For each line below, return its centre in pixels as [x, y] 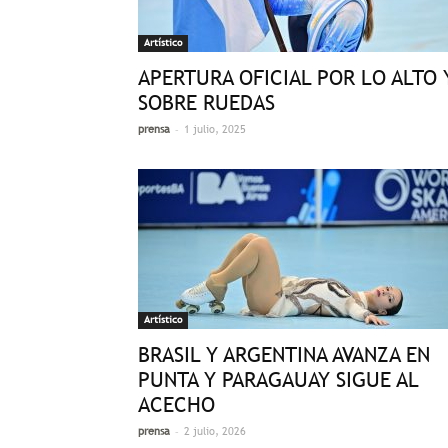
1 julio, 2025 [215, 129]
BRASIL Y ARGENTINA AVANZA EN [284, 354]
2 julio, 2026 [215, 431]
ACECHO [176, 404]
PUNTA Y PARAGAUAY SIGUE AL [278, 379]
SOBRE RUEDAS [206, 102]
